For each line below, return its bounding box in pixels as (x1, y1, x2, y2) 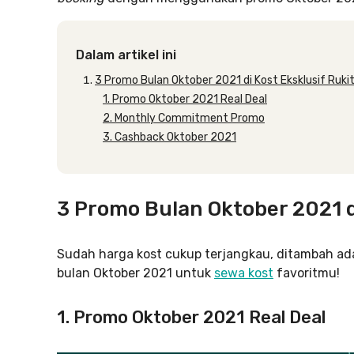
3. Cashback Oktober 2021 (103, 130, 236, 144)
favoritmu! (273, 265, 340, 281)
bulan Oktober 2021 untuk (57, 265, 214, 281)
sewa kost (214, 265, 273, 281)
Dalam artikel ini (76, 47, 176, 62)
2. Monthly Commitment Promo (103, 111, 265, 125)
